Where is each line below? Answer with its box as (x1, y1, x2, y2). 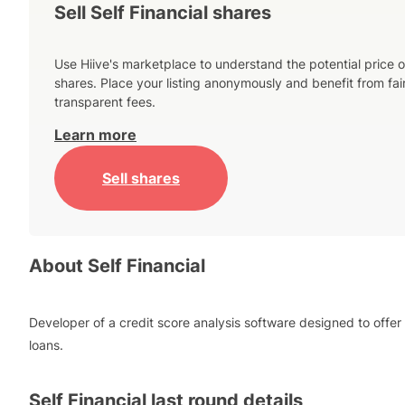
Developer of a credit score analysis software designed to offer (29, 314, 401, 330)
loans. (29, 336, 63, 353)
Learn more (54, 126, 137, 145)
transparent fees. (54, 94, 155, 110)
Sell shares (102, 168, 180, 187)
